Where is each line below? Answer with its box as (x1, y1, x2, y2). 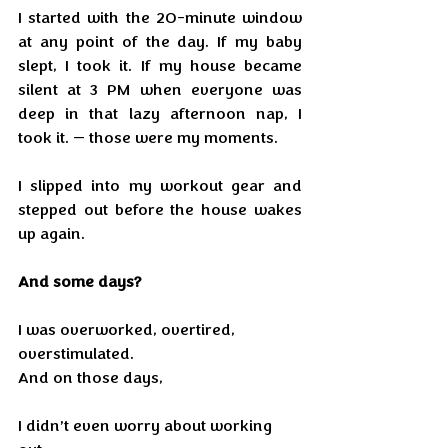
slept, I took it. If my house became (18, 56, 302, 76)
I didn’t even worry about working (18, 416, 276, 436)
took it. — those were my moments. (18, 128, 282, 148)
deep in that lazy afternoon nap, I (18, 104, 302, 124)
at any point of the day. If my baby (18, 32, 302, 52)
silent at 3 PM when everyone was (18, 80, 302, 100)
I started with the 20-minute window (18, 8, 302, 28)
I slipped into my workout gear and (18, 176, 302, 196)
